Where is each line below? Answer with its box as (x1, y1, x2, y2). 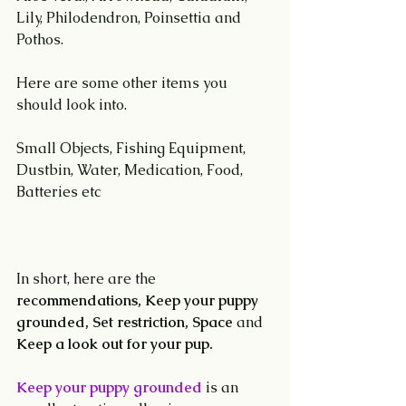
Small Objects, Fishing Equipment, (16, 139, 249, 159)
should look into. (16, 95, 127, 115)
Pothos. (16, 30, 63, 50)
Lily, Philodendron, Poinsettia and (16, 8, 245, 28)
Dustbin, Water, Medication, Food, (16, 160, 246, 180)
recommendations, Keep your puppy (16, 291, 262, 311)
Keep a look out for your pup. (16, 334, 213, 354)
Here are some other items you (16, 73, 231, 93)
